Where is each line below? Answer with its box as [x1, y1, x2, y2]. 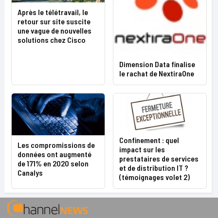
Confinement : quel [119, 135, 179, 145]
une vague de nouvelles [18, 25, 91, 35]
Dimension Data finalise [119, 59, 195, 69]
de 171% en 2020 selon [18, 158, 89, 168]
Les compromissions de [18, 140, 95, 149]
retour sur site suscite [18, 16, 91, 26]
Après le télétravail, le [18, 7, 88, 17]
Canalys [18, 167, 43, 177]
